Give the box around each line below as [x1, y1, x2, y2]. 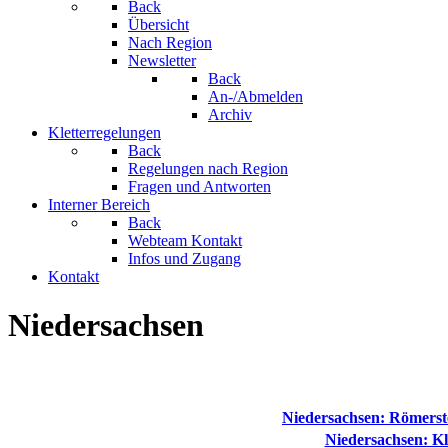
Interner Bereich [48, 195, 150, 213]
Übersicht [128, 15, 189, 33]
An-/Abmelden [208, 87, 303, 105]
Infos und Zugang [128, 249, 241, 267]
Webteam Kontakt [128, 231, 242, 249]
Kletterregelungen [48, 123, 161, 141]
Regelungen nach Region [128, 159, 288, 177]
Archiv [208, 105, 252, 123]
